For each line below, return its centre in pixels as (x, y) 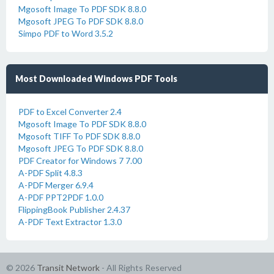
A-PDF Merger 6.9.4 (56, 185)
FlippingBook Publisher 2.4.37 (74, 209)
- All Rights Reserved (141, 268)
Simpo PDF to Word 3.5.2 (66, 33)
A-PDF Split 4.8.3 (50, 173)
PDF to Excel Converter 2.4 (70, 112)
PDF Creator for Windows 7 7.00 (80, 161)
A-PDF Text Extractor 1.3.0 (70, 222)
